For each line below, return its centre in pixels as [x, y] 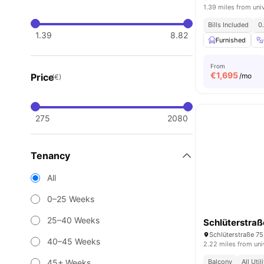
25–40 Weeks [73, 220]
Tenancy [50, 156]
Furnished [231, 40]
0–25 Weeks [71, 199]
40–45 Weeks [74, 241]
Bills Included [229, 25]
